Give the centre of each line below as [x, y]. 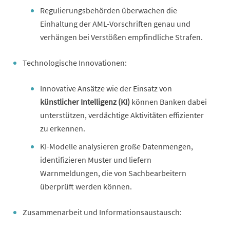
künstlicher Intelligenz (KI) [85, 101]
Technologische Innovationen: [75, 62]
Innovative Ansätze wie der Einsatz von [106, 88]
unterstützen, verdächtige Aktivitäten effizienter [122, 115]
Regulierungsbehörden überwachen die [109, 10]
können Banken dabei [168, 101]
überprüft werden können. [86, 186]
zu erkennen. [63, 128]
